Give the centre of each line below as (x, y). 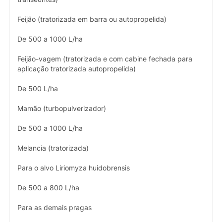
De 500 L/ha (38, 88)
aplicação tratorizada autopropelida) (77, 69)
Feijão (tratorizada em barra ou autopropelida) (92, 19)
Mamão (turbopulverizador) (62, 108)
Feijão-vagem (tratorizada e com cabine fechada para (105, 59)
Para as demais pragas (55, 207)
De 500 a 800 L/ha (48, 188)
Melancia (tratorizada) (53, 148)
